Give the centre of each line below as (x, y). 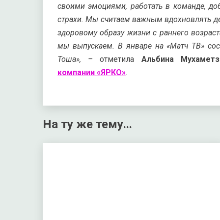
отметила (117, 59)
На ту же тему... (87, 124)
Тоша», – (75, 59)
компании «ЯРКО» (92, 72)
